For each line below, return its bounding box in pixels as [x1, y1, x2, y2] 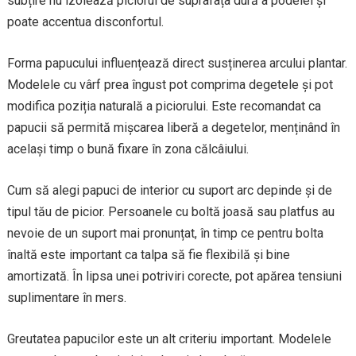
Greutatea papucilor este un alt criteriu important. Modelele [6, 331, 331, 346]
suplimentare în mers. [6, 290, 126, 305]
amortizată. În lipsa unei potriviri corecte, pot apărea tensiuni [6, 269, 342, 284]
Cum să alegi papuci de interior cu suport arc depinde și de [6, 183, 332, 198]
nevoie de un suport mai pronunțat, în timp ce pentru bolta [6, 226, 323, 241]
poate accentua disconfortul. [6, 14, 164, 29]
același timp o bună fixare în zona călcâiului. [6, 141, 249, 157]
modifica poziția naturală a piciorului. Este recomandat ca [6, 99, 321, 114]
